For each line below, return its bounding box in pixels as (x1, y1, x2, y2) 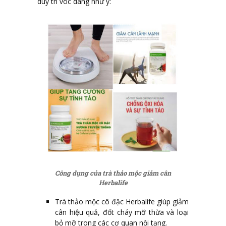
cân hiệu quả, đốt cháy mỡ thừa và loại (55, 207, 189, 217)
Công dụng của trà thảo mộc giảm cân (55, 168, 171, 178)
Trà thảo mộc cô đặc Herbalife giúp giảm (55, 197, 189, 207)
